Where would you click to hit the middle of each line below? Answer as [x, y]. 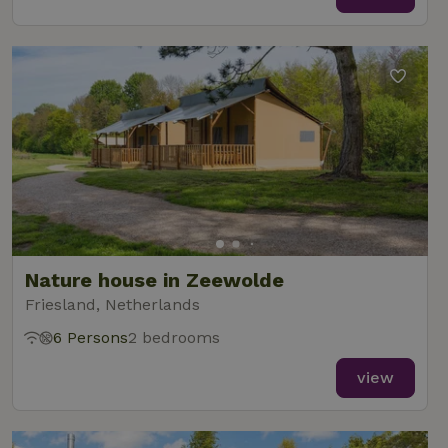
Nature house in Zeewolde [154, 280]
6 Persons [90, 337]
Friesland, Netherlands [112, 304]
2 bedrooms [174, 337]
